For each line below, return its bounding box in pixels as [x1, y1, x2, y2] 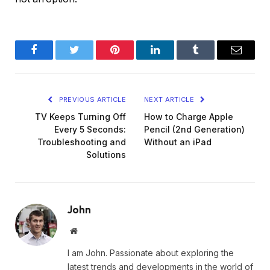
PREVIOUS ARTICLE [57, 95, 126, 104]
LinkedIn [154, 53, 194, 64]
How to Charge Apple [144, 111, 233, 122]
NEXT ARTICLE [144, 95, 196, 104]
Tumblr [195, 53, 227, 64]
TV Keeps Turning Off [35, 111, 126, 122]
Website [77, 226, 104, 235]
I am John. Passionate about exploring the [67, 248, 234, 259]
